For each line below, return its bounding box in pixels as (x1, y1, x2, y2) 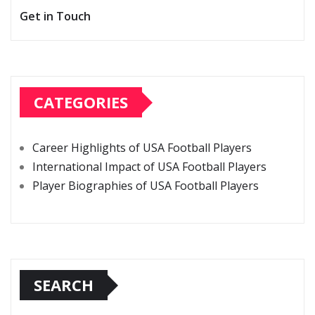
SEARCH (34, 274, 94, 296)
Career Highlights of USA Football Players (32, 140, 252, 156)
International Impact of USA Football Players (32, 159, 266, 175)
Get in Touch (20, 8, 91, 24)
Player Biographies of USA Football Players (32, 178, 259, 194)
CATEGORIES (34, 91, 128, 113)
